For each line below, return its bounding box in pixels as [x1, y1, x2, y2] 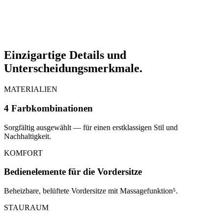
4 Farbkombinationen [4, 103, 93, 113]
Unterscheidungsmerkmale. [4, 62, 142, 75]
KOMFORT [4, 148, 43, 157]
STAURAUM [4, 203, 49, 212]
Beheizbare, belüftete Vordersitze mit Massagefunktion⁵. [4, 187, 178, 195]
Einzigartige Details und [4, 49, 126, 62]
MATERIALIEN [4, 85, 57, 94]
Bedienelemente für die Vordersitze [4, 166, 142, 177]
